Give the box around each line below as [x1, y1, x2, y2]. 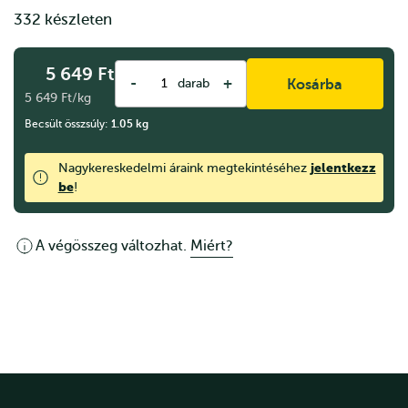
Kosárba [287, 76, 343, 94]
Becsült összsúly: [25, 117, 111, 131]
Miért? [190, 238, 233, 255]
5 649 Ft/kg [25, 91, 91, 106]
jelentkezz [310, 160, 376, 176]
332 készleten [14, 10, 112, 28]
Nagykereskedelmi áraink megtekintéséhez [57, 161, 311, 176]
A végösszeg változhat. [36, 238, 190, 255]
